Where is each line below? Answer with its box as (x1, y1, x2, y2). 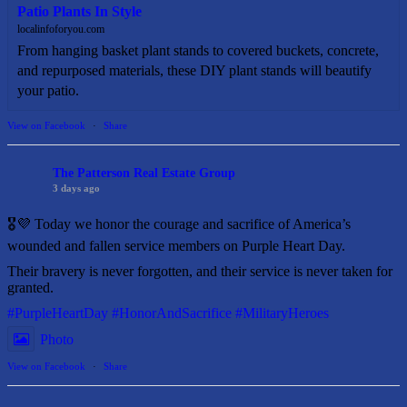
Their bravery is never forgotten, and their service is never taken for (7, 263, 392, 279)
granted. (7, 279, 54, 295)
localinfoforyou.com (17, 22, 104, 35)
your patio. (17, 82, 79, 98)
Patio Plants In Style (17, 3, 142, 19)
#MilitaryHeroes (235, 304, 329, 321)
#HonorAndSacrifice (112, 304, 232, 321)
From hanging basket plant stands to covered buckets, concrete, (17, 42, 379, 58)
